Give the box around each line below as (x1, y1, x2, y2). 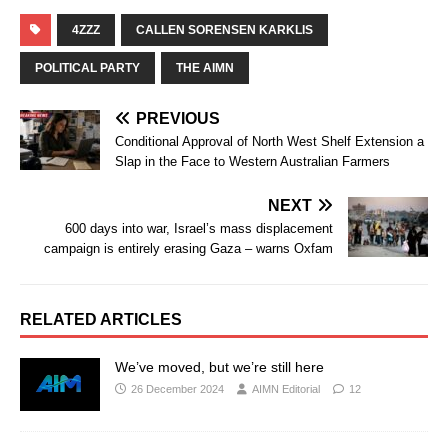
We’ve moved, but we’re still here (115, 358, 324, 375)
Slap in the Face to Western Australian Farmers (115, 153, 390, 169)
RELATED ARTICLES (20, 310, 182, 328)
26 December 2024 (131, 382, 224, 395)
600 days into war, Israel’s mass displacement (65, 220, 333, 236)
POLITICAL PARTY (35, 60, 140, 75)
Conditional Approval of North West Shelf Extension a (115, 133, 424, 149)
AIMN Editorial (252, 382, 320, 395)
